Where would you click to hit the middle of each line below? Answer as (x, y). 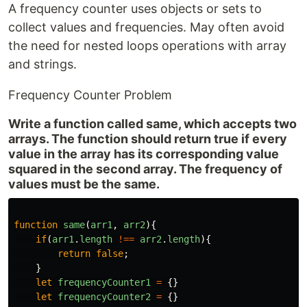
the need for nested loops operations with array (147, 46)
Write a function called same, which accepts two (152, 124)
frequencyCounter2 (104, 297)
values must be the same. (84, 184)
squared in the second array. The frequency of (145, 169)
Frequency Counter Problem (90, 95)
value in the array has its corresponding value (144, 154)
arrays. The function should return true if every (148, 139)
